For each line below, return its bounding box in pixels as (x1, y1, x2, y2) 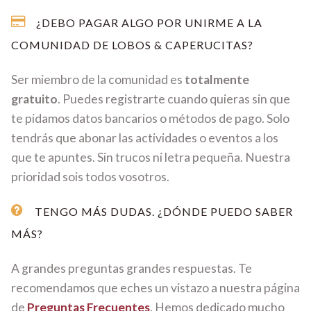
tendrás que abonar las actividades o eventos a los (11, 130, 278, 145)
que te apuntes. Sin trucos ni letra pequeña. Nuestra (11, 149, 290, 165)
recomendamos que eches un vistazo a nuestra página (11, 280, 300, 295)
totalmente (185, 72, 249, 87)
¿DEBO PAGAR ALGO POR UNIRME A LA (33, 15, 262, 29)
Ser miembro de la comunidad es (11, 72, 185, 87)
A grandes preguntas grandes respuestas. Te (11, 260, 252, 276)
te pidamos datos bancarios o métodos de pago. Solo (11, 110, 289, 126)
